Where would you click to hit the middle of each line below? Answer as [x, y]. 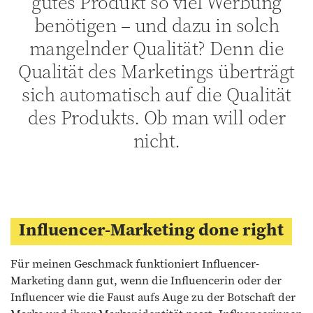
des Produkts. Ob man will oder [156, 117]
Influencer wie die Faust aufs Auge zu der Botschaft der [153, 297]
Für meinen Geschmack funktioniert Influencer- [135, 263]
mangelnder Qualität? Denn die [156, 48]
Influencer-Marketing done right [151, 229]
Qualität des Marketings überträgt [156, 71]
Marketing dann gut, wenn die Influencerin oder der [146, 280]
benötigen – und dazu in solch [156, 25]
